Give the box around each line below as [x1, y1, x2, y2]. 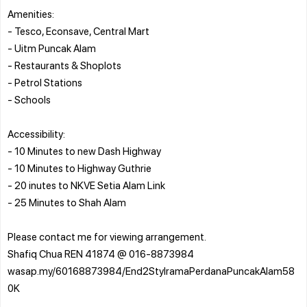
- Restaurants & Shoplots [8, 58, 121, 72]
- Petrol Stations [8, 75, 82, 89]
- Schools [8, 92, 51, 106]
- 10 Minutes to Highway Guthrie [8, 160, 151, 175]
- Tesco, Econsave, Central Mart [8, 23, 149, 38]
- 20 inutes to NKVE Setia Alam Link [8, 177, 165, 192]
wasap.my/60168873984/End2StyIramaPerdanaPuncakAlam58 [8, 263, 295, 278]
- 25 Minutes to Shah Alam [8, 195, 126, 209]
